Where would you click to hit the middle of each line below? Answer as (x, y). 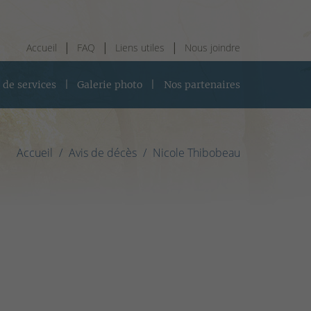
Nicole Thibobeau (196, 152)
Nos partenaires (202, 85)
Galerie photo (110, 85)
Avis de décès (103, 152)
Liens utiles (140, 48)
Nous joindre (212, 48)
